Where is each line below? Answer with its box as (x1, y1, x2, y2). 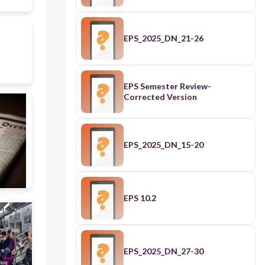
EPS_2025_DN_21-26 (123, 33, 203, 44)
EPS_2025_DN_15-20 (123, 140, 203, 150)
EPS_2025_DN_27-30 (123, 246, 203, 257)
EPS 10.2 (123, 193, 156, 203)
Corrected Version (123, 92, 197, 102)
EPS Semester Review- (123, 81, 211, 92)
